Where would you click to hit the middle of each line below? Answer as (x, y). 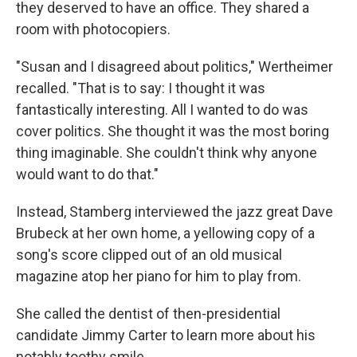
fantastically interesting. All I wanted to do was (162, 109)
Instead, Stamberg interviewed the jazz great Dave (175, 211)
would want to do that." (87, 174)
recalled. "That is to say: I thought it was (141, 88)
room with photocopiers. (93, 29)
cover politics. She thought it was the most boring (173, 131)
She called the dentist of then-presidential (148, 313)
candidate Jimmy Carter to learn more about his (166, 335)
